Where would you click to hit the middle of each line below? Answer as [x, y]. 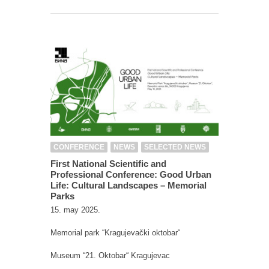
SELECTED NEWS [175, 147]
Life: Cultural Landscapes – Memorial [128, 185]
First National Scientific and [108, 163]
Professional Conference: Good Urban [131, 174]
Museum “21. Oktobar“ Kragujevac [110, 255]
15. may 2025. [75, 210]
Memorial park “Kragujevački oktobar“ [115, 232]
